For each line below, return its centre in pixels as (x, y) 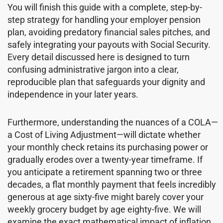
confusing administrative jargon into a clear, (93, 69)
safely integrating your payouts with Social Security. (109, 44)
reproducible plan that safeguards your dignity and (106, 82)
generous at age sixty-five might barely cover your (106, 197)
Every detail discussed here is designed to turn (99, 57)
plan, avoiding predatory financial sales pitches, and (109, 32)
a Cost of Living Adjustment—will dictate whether (104, 135)
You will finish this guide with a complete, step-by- (105, 7)
